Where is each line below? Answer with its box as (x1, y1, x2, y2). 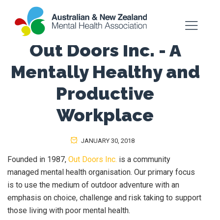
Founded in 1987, (7, 155, 68, 164)
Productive (56, 83, 154, 104)
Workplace (56, 105, 154, 125)
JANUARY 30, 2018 (80, 137, 135, 144)
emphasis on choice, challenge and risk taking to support (7, 193, 201, 202)
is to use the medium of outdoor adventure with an (7, 180, 179, 190)
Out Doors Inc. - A (29, 40, 181, 60)
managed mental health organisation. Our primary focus (7, 167, 195, 177)
